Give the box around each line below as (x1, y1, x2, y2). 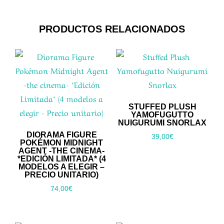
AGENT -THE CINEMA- (18, 146, 105, 155)
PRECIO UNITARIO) (24, 170, 99, 179)
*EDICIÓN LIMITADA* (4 (17, 154, 106, 163)
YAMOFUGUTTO (131, 110, 194, 119)
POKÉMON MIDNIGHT (20, 138, 103, 147)
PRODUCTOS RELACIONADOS (39, 23, 185, 34)
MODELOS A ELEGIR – (18, 162, 105, 171)
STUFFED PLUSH (128, 102, 196, 111)
